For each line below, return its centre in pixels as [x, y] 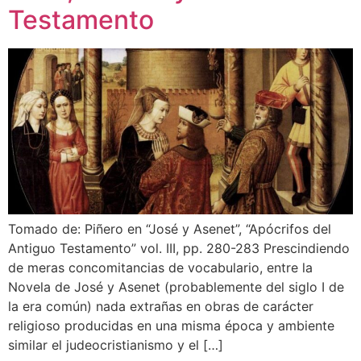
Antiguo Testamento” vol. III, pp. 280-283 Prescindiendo [179, 248]
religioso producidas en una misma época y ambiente [171, 325]
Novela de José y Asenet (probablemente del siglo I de [176, 286]
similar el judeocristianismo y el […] [116, 344]
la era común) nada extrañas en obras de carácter [161, 306]
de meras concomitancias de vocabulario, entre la [160, 267]
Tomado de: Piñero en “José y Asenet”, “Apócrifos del [170, 228]
